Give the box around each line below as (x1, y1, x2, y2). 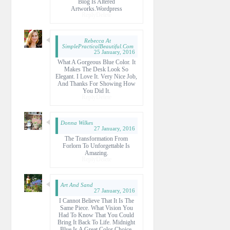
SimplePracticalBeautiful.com (62, 43, 133, 49)
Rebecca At (84, 37, 111, 44)
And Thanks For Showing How (57, 80, 136, 87)
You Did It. (82, 87, 110, 94)
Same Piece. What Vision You (60, 204, 133, 212)
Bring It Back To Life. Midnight (57, 218, 135, 226)
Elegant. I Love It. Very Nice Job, (55, 72, 137, 80)
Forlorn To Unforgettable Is (63, 142, 130, 149)
